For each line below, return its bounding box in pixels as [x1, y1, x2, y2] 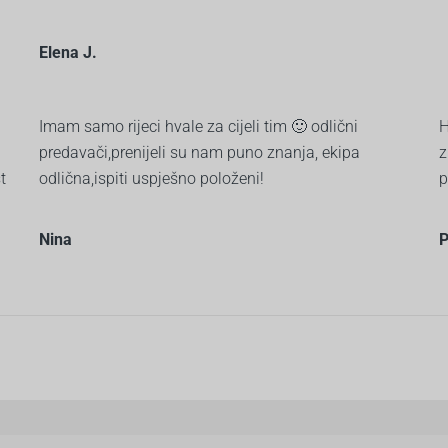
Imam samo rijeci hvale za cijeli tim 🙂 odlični [39, 116, 358, 136]
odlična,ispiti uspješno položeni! [39, 168, 264, 188]
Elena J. [39, 42, 97, 62]
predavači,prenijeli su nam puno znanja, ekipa [39, 142, 360, 162]
